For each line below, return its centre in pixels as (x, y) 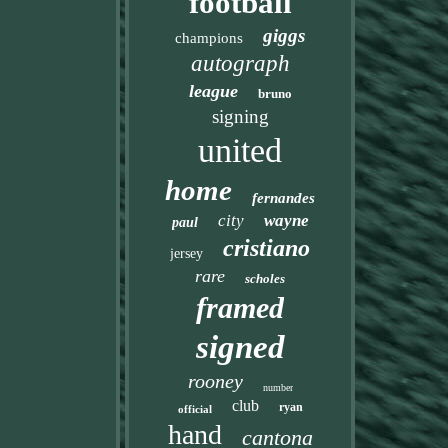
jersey (187, 253)
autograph (240, 63)
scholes (265, 278)
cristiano (267, 248)
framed (240, 307)
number (277, 387)
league (213, 91)
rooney (215, 381)
